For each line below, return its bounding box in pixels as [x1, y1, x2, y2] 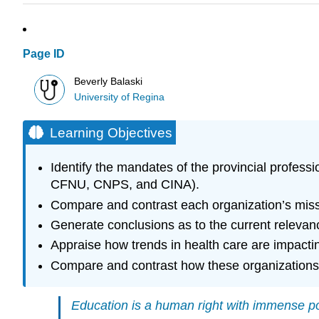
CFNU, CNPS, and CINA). [50, 177, 199, 192]
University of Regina [74, 91, 165, 103]
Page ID [23, 48, 65, 61]
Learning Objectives [50, 125, 172, 140]
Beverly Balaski [74, 75, 143, 87]
